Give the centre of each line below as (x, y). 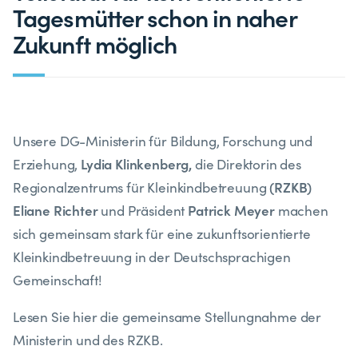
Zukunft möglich (95, 43)
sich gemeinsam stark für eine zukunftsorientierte (162, 234)
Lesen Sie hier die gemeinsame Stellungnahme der (167, 317)
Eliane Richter (56, 211)
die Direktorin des (247, 165)
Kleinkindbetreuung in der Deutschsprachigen (152, 257)
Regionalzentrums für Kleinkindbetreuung (141, 188)
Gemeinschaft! (57, 280)
